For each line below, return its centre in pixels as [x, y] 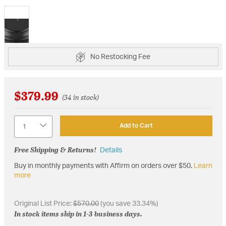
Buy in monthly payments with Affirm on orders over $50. [104, 166]
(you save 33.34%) [128, 204]
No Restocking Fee [120, 57]
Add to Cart [136, 126]
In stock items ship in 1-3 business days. [78, 213]
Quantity [27, 120]
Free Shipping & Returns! [55, 150]
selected [16, 22]
